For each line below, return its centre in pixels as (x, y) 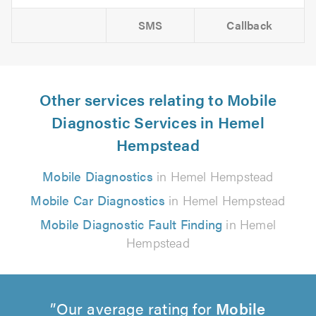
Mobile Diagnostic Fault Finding (131, 224)
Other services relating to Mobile (158, 99)
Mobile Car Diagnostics (98, 200)
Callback (250, 25)
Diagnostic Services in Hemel (158, 122)
